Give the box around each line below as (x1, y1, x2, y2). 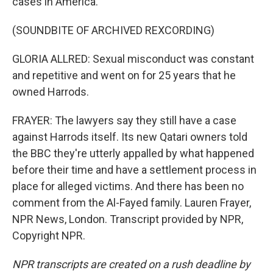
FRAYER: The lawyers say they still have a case (12, 114, 236, 127)
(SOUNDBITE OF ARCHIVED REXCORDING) (12, 24, 214, 37)
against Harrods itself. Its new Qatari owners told (12, 130, 247, 143)
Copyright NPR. (12, 229, 85, 242)
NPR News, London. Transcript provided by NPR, (12, 213, 243, 225)
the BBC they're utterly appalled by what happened (12, 147, 254, 160)
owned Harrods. (12, 85, 89, 98)
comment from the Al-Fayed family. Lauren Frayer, (12, 196, 251, 209)
